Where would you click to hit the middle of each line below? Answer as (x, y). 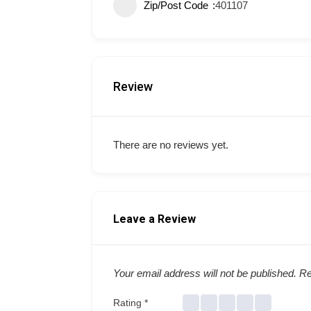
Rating (129, 302)
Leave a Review (154, 219)
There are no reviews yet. (171, 145)
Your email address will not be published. (205, 273)
